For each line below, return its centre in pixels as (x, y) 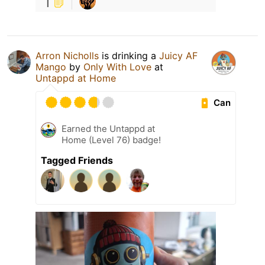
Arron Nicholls (67, 56)
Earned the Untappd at (108, 129)
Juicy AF (178, 56)
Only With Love (117, 67)
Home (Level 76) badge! (111, 140)
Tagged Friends (77, 161)
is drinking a (129, 56)
